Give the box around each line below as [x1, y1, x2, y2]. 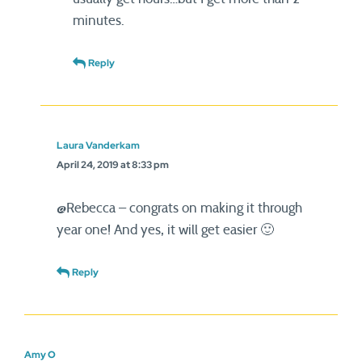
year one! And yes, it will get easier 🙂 [57, 223, 274, 237]
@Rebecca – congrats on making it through [57, 201, 302, 215]
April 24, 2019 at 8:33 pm [57, 158, 169, 171]
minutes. [73, 14, 124, 27]
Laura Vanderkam [57, 139, 140, 152]
